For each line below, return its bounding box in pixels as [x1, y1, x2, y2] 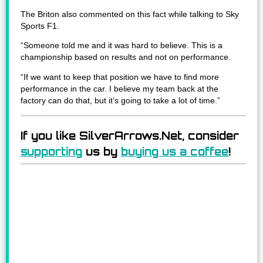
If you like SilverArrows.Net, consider [21, 129, 239, 142]
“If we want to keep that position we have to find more [21, 72, 219, 82]
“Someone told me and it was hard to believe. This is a [21, 41, 222, 50]
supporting [21, 144, 82, 158]
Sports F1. [21, 21, 59, 31]
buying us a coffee [121, 144, 228, 158]
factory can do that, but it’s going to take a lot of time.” [21, 96, 220, 105]
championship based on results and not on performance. [21, 53, 231, 62]
